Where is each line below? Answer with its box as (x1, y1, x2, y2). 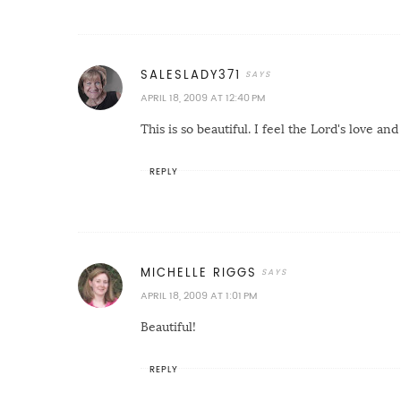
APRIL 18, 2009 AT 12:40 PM (141, 93, 265, 104)
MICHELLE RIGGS (141, 267, 257, 279)
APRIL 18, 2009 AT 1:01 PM (141, 291, 257, 302)
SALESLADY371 (141, 69, 241, 81)
